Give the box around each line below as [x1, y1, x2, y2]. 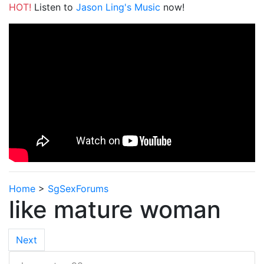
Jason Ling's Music [76, 1, 160, 13]
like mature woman [9, 195, 221, 225]
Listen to [31, 1, 76, 13]
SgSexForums [48, 183, 108, 195]
